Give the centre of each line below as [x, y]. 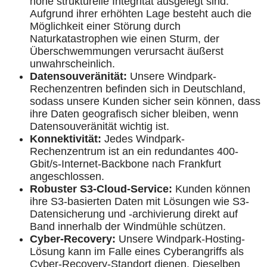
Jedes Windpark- [145, 139]
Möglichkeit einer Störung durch [105, 27]
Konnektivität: [67, 139]
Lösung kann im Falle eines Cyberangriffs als [137, 252]
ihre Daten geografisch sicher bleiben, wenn [134, 114]
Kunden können [213, 189]
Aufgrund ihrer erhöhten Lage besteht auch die [141, 14]
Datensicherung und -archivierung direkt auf [134, 214]
